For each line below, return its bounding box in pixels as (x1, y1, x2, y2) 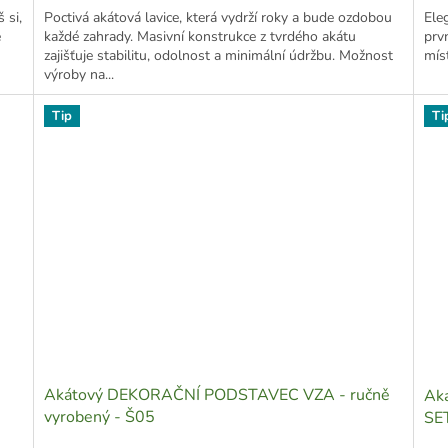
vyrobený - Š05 (44, 406, 156, 429)
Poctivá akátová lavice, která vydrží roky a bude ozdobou (44, 7, 393, 27)
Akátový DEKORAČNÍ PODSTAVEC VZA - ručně (44, 384, 391, 407)
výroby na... (44, 64, 115, 84)
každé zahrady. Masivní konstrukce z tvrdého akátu (44, 26, 357, 46)
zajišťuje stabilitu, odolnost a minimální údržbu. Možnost (44, 45, 394, 65)
